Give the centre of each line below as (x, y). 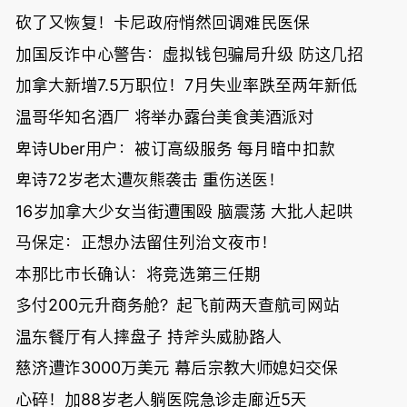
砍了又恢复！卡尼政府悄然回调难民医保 (162, 23)
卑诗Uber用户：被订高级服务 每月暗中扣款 (175, 148)
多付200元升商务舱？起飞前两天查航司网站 (177, 305)
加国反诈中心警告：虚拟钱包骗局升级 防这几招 (189, 54)
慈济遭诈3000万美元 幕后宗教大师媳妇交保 (176, 368)
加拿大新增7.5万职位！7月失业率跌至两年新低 (186, 85)
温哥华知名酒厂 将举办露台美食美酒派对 (164, 116)
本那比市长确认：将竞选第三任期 (138, 273)
